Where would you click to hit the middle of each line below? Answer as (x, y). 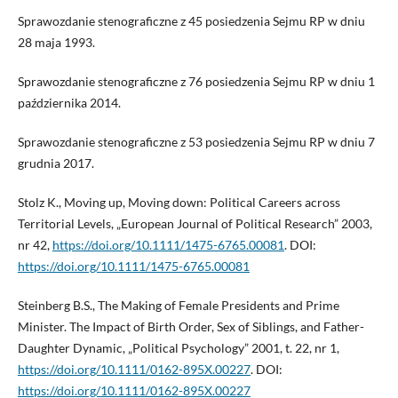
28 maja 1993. (56, 42)
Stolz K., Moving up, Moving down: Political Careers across (179, 202)
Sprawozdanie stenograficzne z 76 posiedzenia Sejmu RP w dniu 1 (196, 81)
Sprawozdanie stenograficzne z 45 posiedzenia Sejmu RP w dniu (191, 20)
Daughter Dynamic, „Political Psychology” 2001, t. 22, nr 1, (178, 347)
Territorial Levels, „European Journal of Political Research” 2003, (195, 223)
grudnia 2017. (56, 163)
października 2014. (69, 102)
